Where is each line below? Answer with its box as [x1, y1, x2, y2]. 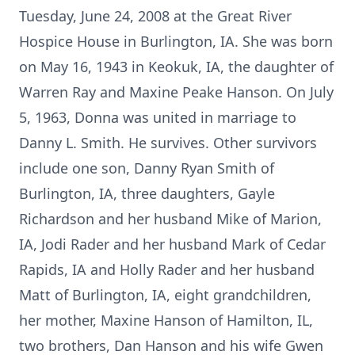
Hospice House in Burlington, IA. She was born [19, 32, 333, 51]
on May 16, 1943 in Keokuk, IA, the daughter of [19, 57, 334, 76]
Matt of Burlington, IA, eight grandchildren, [19, 285, 311, 304]
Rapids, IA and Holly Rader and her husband [19, 260, 315, 279]
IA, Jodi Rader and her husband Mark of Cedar [19, 235, 326, 254]
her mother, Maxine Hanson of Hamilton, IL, [19, 311, 313, 330]
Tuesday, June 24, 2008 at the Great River [19, 6, 292, 25]
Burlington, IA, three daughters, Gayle [19, 184, 275, 203]
